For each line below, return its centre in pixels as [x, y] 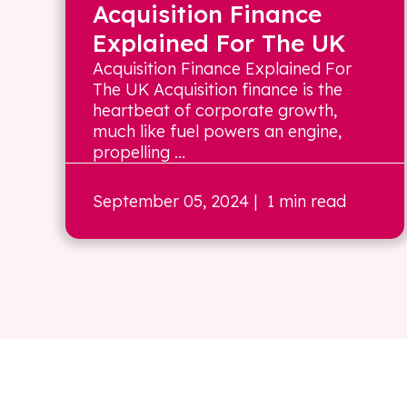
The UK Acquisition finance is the [218, 89]
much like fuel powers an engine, [217, 131]
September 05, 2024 [171, 201]
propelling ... [139, 152]
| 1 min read [298, 201]
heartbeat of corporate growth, [215, 110]
